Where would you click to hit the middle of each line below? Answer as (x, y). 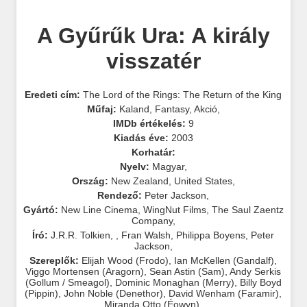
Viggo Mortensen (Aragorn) (85, 271)
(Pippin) (42, 293)
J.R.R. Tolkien (81, 235)
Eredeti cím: (53, 94)
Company (152, 220)
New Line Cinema (99, 209)
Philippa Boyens (211, 235)
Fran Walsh (146, 235)
